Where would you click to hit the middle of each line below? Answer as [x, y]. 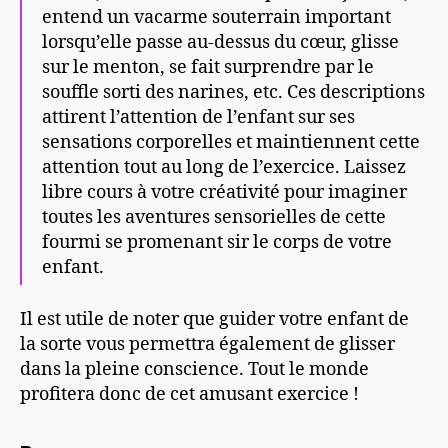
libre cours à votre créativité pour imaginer [224, 192]
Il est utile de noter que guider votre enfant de [214, 320]
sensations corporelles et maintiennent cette [231, 142]
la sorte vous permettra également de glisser [207, 345]
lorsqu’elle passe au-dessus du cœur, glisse [220, 42]
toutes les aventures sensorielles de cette [214, 217]
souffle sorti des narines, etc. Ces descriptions [233, 92]
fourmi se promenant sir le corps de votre [217, 242]
